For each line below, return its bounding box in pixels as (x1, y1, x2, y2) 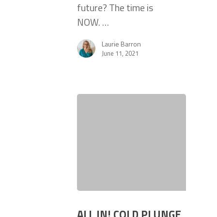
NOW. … (77, 15, 109, 30)
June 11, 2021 (102, 48, 139, 59)
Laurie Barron (102, 39, 141, 49)
